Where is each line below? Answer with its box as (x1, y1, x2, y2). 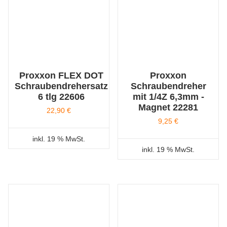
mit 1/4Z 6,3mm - (132, 91, 204, 102)
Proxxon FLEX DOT (19, 70, 103, 81)
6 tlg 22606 (38, 91, 85, 102)
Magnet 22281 (138, 102, 199, 112)
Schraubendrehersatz (15, 81, 108, 91)
